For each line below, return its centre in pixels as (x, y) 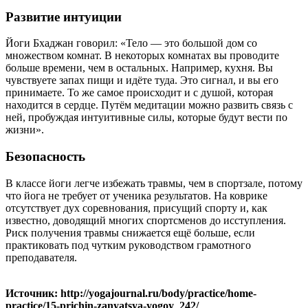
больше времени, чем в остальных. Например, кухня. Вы (139, 68)
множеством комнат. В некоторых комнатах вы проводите (142, 56)
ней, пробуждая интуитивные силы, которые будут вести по (146, 118)
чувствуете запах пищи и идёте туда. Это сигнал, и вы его (142, 80)
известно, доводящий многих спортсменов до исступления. (146, 220)
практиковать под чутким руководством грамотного (128, 245)
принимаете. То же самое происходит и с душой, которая (139, 93)
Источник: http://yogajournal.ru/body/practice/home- (131, 293)
